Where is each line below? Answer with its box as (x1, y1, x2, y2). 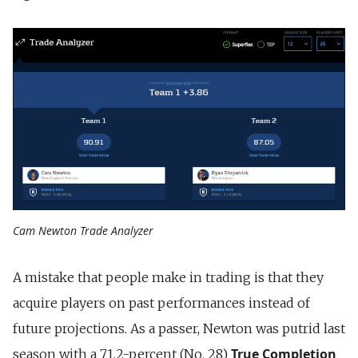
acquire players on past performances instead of (13, 294, 310, 311)
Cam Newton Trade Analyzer (13, 222, 153, 238)
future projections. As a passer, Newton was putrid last (13, 320, 345, 336)
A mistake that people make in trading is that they (13, 268, 324, 285)
